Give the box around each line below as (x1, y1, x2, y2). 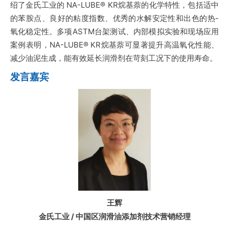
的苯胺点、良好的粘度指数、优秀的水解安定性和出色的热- (10, 13, 219, 24)
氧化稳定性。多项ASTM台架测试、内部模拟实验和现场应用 (10, 27, 219, 37)
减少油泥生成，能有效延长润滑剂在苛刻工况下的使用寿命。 (10, 53, 217, 63)
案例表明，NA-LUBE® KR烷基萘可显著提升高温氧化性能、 (10, 40, 219, 50)
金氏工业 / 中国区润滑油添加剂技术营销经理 (38, 212, 191, 222)
